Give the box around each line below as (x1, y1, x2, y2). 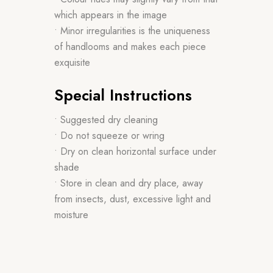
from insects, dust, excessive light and (54, 191, 211, 206)
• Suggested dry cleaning (54, 112, 158, 127)
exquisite (54, 55, 90, 69)
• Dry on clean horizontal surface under (54, 144, 216, 158)
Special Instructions (54, 83, 192, 106)
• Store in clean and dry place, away (54, 175, 203, 190)
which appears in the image (54, 7, 167, 22)
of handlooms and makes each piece (54, 39, 206, 54)
